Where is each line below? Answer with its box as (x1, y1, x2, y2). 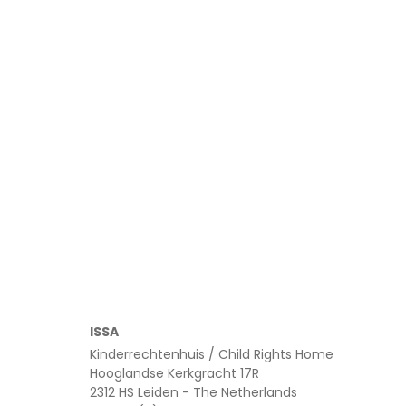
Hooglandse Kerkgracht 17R (90, 363, 260, 382)
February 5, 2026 (53, 177, 158, 196)
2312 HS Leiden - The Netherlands (90, 382, 298, 401)
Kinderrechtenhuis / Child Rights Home (90, 344, 334, 363)
